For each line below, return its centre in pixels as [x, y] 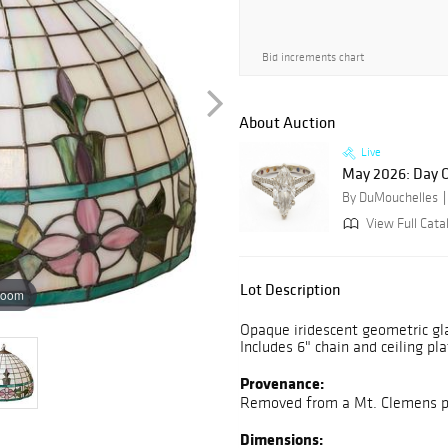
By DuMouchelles [390, 198]
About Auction [287, 122]
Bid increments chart [313, 57]
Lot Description [290, 289]
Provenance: [282, 383]
